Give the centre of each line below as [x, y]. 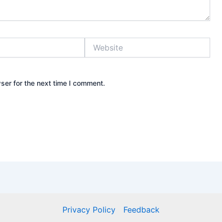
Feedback [141, 209]
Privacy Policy [89, 209]
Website [97, 42]
